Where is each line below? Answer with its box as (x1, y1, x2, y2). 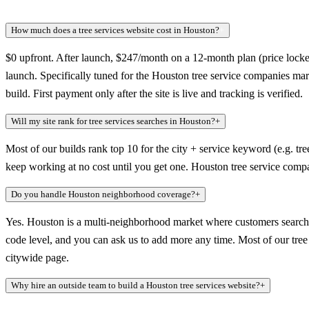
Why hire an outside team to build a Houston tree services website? (11, 280, 260, 291)
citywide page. (6, 252, 69, 264)
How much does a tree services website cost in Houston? (11, 25, 219, 36)
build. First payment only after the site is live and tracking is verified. (6, 88, 303, 100)
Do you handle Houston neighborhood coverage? (11, 189, 195, 200)
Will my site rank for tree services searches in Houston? (11, 116, 215, 127)
